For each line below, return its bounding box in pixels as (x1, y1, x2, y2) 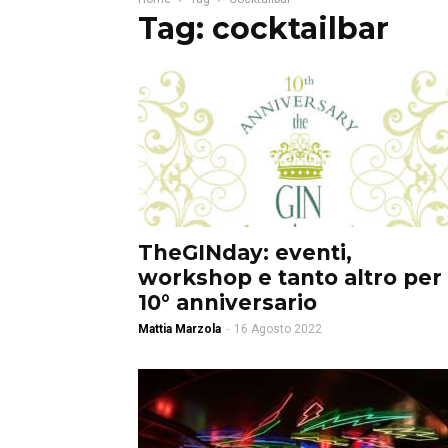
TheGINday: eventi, (138, 240, 352, 265)
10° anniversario (138, 290, 317, 315)
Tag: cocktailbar (138, 10, 389, 47)
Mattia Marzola (138, 322, 221, 336)
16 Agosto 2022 (234, 322, 322, 336)
